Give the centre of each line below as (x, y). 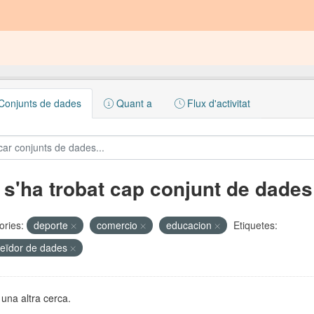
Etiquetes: (255, 225)
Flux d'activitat (217, 103)
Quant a (132, 103)
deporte (52, 225)
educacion (190, 225)
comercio (118, 225)
